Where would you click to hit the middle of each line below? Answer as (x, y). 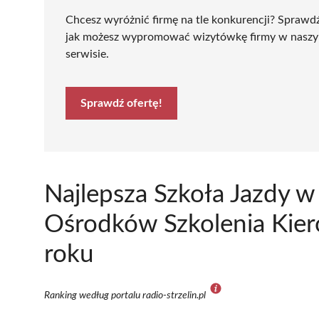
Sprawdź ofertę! (121, 103)
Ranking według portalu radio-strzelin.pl (126, 295)
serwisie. (87, 54)
